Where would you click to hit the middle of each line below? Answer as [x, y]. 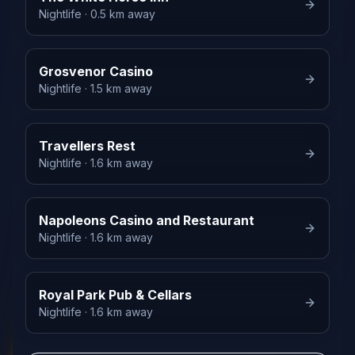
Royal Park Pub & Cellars [115, 295]
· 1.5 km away [117, 89]
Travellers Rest [87, 146]
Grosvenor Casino [96, 72]
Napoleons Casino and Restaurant [147, 221]
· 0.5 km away [118, 14]
